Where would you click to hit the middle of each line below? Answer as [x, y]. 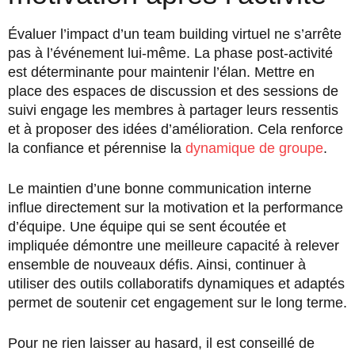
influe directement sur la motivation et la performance [176, 207]
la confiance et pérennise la [97, 148]
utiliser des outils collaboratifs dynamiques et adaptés [176, 283]
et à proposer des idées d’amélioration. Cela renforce [176, 129]
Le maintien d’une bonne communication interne [160, 188]
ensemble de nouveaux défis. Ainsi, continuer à [157, 264]
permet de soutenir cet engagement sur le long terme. [177, 302]
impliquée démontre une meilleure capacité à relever [174, 245]
